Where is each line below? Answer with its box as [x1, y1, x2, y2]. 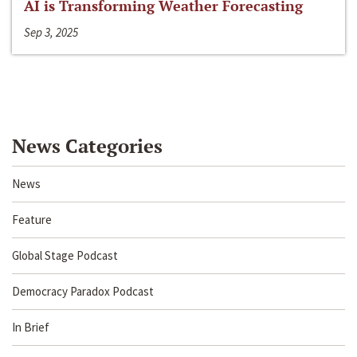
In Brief [12, 320, 49, 335]
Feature [12, 212, 52, 228]
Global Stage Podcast [12, 248, 118, 264]
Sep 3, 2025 [24, 25, 78, 41]
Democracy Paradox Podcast [12, 284, 154, 300]
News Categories [12, 133, 163, 159]
